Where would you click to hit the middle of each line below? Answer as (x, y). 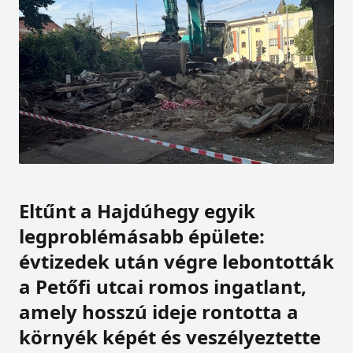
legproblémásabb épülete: (142, 236)
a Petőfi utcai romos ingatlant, (163, 286)
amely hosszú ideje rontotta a (159, 311)
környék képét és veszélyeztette (170, 336)
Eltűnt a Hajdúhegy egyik (137, 210)
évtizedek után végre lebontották (176, 261)
